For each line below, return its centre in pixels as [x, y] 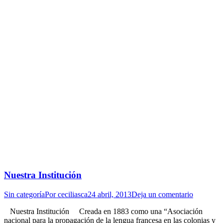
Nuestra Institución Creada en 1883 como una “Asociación [103, 212]
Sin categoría [24, 195]
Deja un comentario [162, 195]
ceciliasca [73, 195]
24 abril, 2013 [110, 195]
